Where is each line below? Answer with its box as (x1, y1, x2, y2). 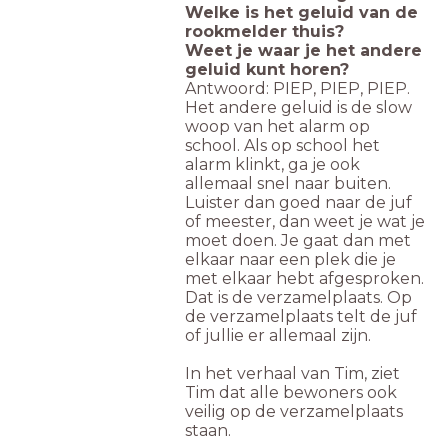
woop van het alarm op (185, 117, 370, 137)
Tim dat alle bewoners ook (185, 383, 397, 403)
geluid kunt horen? (185, 60, 354, 80)
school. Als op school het (185, 136, 380, 156)
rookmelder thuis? (185, 22, 344, 42)
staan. (185, 421, 231, 441)
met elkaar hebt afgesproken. (185, 269, 424, 289)
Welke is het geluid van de (185, 3, 418, 23)
